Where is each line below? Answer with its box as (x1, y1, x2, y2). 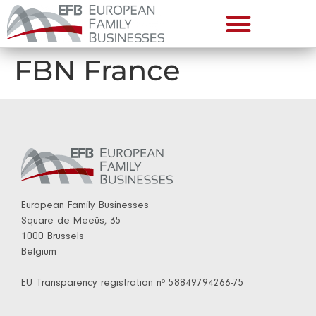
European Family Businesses (21, 200, 149, 212)
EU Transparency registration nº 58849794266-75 (21, 278, 244, 289)
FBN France (14, 53, 180, 87)
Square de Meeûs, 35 (21, 216, 121, 227)
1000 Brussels (21, 231, 84, 243)
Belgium (21, 247, 56, 258)
